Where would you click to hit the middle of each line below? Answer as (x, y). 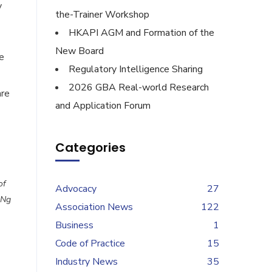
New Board (80, 51)
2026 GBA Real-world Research (139, 87)
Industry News (87, 262)
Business (74, 225)
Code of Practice (90, 243)
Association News (94, 207)
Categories (90, 148)
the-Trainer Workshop (102, 15)
